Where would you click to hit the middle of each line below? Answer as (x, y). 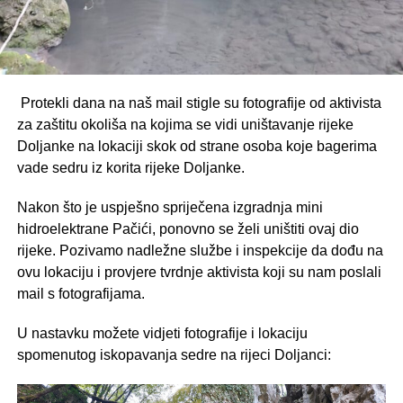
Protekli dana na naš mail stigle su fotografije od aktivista (199, 103)
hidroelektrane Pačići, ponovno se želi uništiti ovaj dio (188, 228)
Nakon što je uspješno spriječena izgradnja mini (170, 207)
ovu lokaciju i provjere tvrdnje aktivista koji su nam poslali (199, 272)
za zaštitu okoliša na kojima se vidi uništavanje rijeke (185, 124)
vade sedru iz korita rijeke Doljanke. (130, 167)
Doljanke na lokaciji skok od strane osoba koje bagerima (197, 146)
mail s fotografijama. (81, 293)
